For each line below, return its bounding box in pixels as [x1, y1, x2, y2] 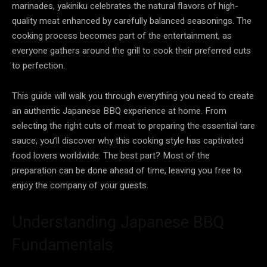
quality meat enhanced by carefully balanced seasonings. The [12, 14, 252, 27]
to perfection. [12, 58, 65, 72]
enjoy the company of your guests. [12, 178, 148, 192]
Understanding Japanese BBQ [12, 212, 224, 232]
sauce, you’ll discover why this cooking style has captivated [12, 133, 244, 147]
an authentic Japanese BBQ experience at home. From [12, 104, 226, 117]
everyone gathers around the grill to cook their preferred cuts [12, 44, 251, 57]
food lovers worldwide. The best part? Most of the [12, 148, 210, 162]
